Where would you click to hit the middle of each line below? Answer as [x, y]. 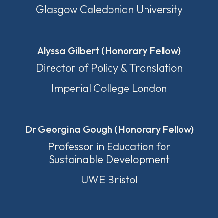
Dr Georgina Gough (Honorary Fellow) [109, 129]
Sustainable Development [109, 159]
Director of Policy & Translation [109, 68]
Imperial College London [109, 88]
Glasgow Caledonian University [109, 9]
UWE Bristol [109, 180]
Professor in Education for [109, 146]
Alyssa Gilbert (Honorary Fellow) [109, 50]
